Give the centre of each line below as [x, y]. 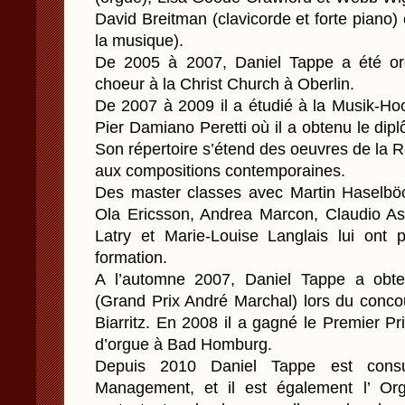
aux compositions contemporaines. [220, 171]
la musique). [139, 41]
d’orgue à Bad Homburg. [184, 344]
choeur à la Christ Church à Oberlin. [225, 84]
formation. [131, 258]
